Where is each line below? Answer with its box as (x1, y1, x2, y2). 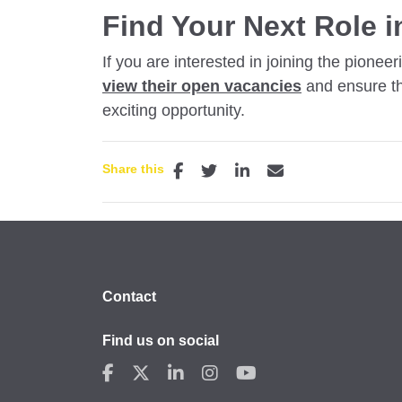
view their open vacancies (102, 77, 301, 96)
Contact (102, 289, 156, 305)
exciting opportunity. (102, 101, 245, 120)
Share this (102, 162, 164, 177)
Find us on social (102, 333, 219, 349)
